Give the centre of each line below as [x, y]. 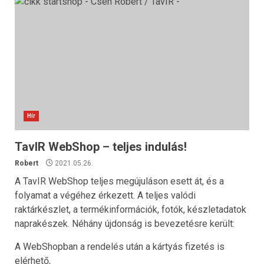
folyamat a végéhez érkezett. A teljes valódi [105, 195]
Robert [27, 163]
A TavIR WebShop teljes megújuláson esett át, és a [119, 181]
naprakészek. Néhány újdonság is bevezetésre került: [125, 224]
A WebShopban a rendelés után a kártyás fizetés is [120, 247]
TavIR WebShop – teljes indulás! [101, 147]
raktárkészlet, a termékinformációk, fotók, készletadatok [131, 209]
